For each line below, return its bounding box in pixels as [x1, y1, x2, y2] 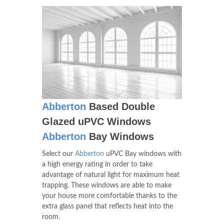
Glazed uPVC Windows [42, 116, 151, 127]
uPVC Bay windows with [104, 150, 181, 158]
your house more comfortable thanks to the [42, 192, 177, 200]
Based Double [86, 101, 155, 112]
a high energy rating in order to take [42, 161, 152, 168]
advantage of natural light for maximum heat [42, 171, 179, 179]
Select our [42, 150, 75, 158]
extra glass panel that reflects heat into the [42, 203, 173, 210]
